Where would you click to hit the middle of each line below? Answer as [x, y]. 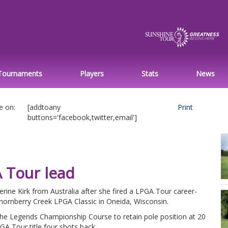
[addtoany [44, 107]
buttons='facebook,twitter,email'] [82, 117]
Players [92, 73]
